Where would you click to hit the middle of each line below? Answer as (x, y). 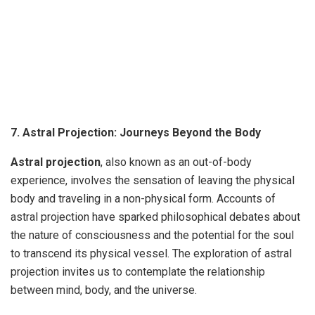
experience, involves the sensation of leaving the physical (153, 180)
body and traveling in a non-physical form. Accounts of (143, 198)
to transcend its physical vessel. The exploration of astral (151, 253)
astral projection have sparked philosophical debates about (155, 217)
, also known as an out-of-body (176, 162)
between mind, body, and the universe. (104, 290)
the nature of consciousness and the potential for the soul (152, 235)
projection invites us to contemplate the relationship (138, 271)
